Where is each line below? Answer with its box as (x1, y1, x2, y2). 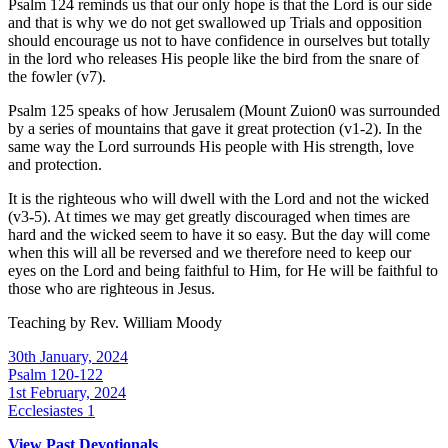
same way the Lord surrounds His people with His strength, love (8, 137, 414, 155)
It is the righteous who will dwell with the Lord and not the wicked (8, 189, 429, 207)
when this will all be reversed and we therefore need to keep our (8, 243, 411, 261)
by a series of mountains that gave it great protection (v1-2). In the (8, 119, 422, 137)
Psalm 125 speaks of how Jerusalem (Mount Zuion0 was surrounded (8, 101, 440, 119)
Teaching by (8, 313, 90, 331)
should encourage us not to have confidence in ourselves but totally (8, 31, 430, 49)
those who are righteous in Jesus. (8, 279, 215, 297)
